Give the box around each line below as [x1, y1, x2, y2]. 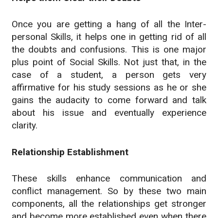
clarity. [12, 120, 37, 131]
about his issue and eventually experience [12, 107, 206, 119]
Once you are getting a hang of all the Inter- [12, 18, 206, 30]
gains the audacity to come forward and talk [12, 94, 206, 106]
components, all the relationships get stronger [12, 198, 206, 210]
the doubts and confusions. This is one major [12, 44, 206, 55]
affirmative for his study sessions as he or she [12, 82, 206, 93]
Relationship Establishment [12, 146, 128, 158]
